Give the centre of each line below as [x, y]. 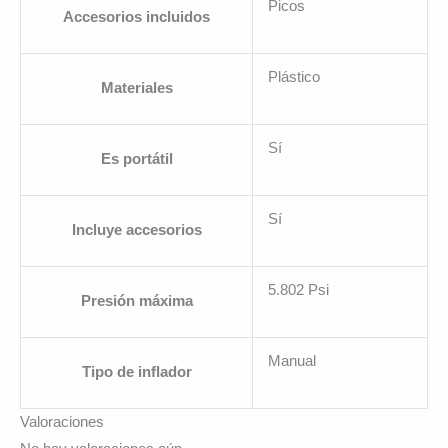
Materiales [136, 87]
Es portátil [136, 158]
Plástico [293, 76]
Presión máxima [136, 300]
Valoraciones [62, 421]
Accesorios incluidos [136, 16]
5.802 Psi [298, 289]
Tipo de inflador [136, 371]
